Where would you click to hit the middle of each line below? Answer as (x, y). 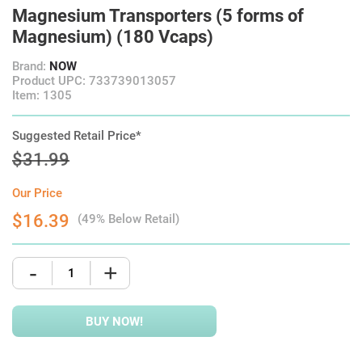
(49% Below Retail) (128, 219)
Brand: (31, 66)
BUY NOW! (114, 321)
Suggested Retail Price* (77, 136)
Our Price (37, 193)
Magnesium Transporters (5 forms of (158, 16)
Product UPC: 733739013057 (94, 81)
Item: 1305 (42, 95)
